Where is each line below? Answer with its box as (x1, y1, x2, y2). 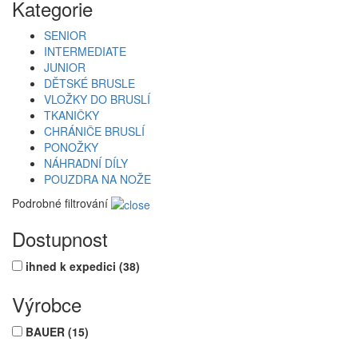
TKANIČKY (44, 106, 99, 123)
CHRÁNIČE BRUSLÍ (44, 122, 145, 139)
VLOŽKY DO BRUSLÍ (44, 90, 150, 107)
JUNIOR (44, 58, 86, 75)
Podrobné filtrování (12, 194, 108, 211)
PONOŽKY (44, 138, 98, 155)
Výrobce (12, 290, 82, 319)
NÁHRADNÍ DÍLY (44, 154, 128, 171)
